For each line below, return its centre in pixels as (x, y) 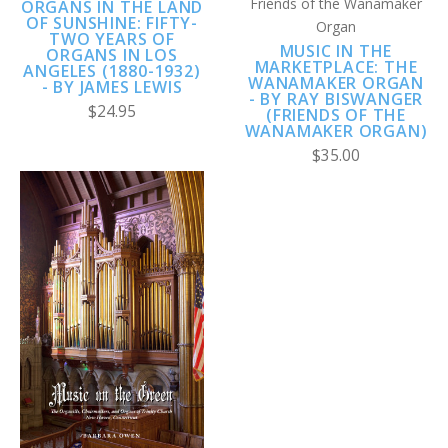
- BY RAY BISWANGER (336, 99)
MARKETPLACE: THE (336, 67)
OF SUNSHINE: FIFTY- (112, 22)
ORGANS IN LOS (112, 54)
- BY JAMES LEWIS (112, 86)
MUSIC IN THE (336, 51)
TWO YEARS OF (112, 38)
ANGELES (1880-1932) (112, 70)
